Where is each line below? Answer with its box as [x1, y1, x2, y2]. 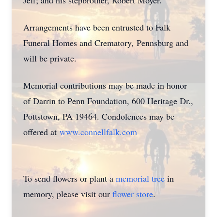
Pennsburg [137, 37, 173, 48]
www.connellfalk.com [60, 126, 137, 138]
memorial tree [116, 172, 165, 184]
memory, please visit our [23, 188, 112, 200]
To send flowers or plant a [23, 172, 116, 184]
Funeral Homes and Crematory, [23, 37, 137, 48]
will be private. [23, 52, 77, 64]
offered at [23, 126, 60, 138]
